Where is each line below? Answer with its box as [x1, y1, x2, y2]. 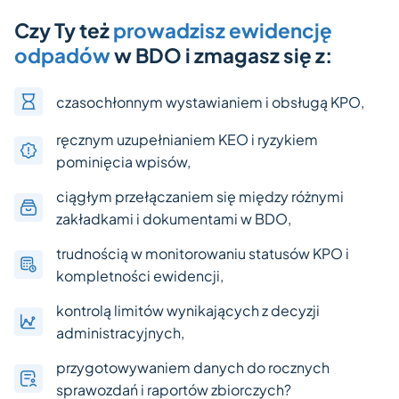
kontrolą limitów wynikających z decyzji [56, 301, 320, 321]
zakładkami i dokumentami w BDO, [56, 209, 291, 229]
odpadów [14, 43, 110, 69]
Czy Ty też [14, 18, 113, 44]
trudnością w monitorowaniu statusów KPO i [56, 244, 349, 264]
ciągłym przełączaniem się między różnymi [56, 187, 344, 207]
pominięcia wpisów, [56, 152, 191, 172]
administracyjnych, [56, 323, 184, 343]
